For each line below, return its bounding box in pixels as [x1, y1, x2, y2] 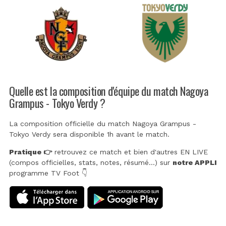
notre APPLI [173, 158, 217, 167]
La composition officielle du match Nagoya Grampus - [9, 120, 196, 128]
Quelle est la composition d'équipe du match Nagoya [9, 82, 208, 99]
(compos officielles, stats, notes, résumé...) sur [9, 158, 173, 167]
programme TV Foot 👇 [9, 169, 87, 178]
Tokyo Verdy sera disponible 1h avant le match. [9, 130, 169, 139]
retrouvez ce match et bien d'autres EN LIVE [52, 148, 208, 156]
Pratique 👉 [9, 148, 52, 156]
